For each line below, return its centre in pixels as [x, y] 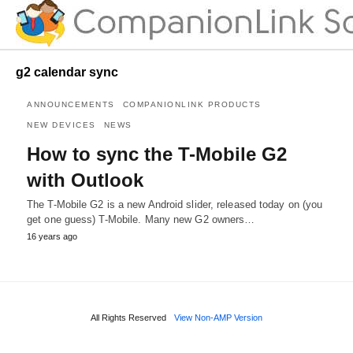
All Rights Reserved [128, 317]
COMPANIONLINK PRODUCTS [192, 104]
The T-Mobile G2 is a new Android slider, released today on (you [175, 204]
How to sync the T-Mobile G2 [157, 154]
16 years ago [52, 236]
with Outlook [85, 180]
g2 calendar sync [67, 72]
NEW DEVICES [61, 124]
